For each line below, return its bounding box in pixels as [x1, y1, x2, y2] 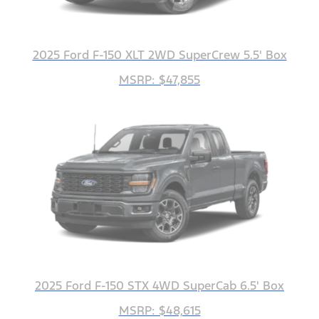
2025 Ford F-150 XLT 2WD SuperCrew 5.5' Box [32, 47, 287, 63]
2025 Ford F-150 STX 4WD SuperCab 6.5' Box [35, 278, 284, 294]
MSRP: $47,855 [119, 72, 200, 88]
